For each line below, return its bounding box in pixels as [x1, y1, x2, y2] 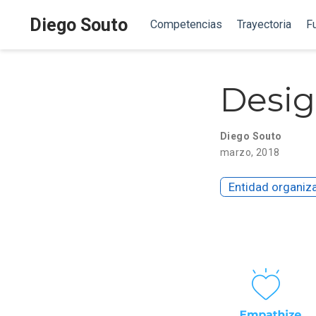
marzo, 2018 [220, 146, 280, 158]
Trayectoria [236, 18, 291, 31]
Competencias [150, 18, 222, 31]
